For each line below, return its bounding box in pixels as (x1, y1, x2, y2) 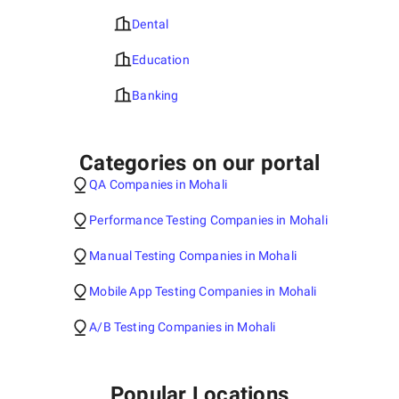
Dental (132, 17, 169, 31)
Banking (132, 88, 179, 102)
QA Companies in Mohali (89, 177, 227, 191)
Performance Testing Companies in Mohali (89, 213, 328, 227)
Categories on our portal (79, 151, 320, 175)
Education (132, 53, 190, 67)
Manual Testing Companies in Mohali (89, 248, 297, 263)
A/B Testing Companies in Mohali (89, 320, 276, 334)
